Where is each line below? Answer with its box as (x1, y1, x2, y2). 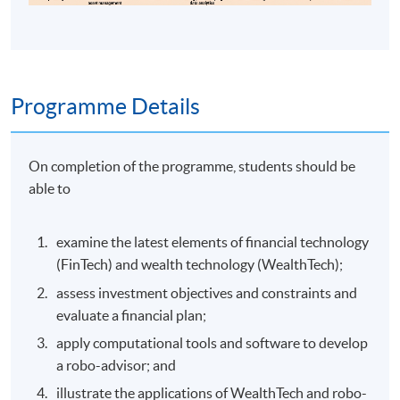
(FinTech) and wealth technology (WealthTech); (56, 256, 344, 273)
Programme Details (11, 94, 200, 120)
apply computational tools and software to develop (56, 335, 369, 351)
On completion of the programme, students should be (29, 158, 356, 175)
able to (29, 180, 71, 197)
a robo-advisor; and (56, 357, 177, 373)
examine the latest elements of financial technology (56, 234, 370, 251)
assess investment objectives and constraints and (56, 284, 358, 301)
